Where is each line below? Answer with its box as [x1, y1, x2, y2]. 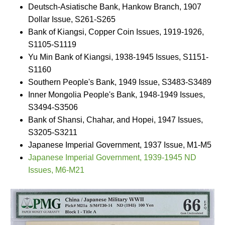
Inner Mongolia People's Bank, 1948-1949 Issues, [28, 90, 205, 99]
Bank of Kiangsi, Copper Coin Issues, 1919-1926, [28, 28, 204, 36]
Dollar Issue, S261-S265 [28, 15, 116, 24]
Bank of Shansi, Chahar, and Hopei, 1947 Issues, [28, 116, 203, 124]
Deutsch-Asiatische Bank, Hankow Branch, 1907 [28, 3, 201, 11]
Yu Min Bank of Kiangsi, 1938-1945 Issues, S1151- [28, 53, 208, 61]
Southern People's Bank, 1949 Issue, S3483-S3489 [28, 78, 211, 86]
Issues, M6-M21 [28, 166, 84, 174]
